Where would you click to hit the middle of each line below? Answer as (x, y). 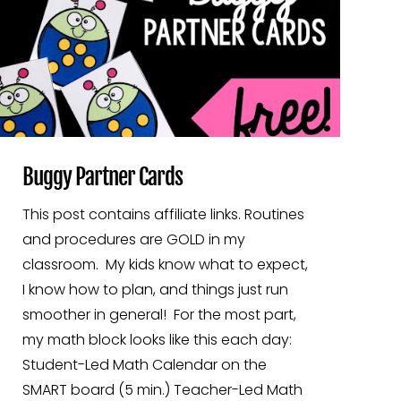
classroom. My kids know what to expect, (166, 264)
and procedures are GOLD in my (134, 239)
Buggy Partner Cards (103, 176)
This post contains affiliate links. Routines (164, 214)
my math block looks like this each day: (158, 339)
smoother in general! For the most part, (160, 314)
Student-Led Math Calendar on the (145, 364)
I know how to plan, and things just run (156, 289)
